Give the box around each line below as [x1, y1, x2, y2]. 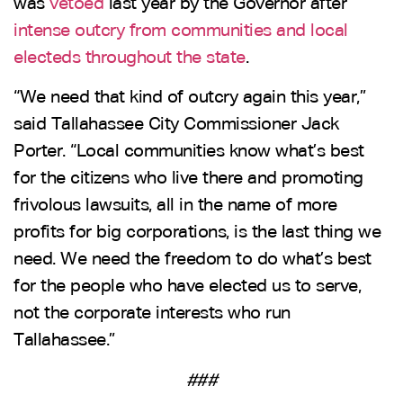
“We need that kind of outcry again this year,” [13, 88, 365, 107]
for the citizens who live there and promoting [13, 169, 363, 188]
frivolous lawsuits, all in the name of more [13, 196, 337, 215]
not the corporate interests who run [13, 304, 291, 323]
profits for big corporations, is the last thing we [13, 223, 381, 242]
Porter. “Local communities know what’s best [13, 142, 364, 161]
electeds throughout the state [13, 48, 246, 67]
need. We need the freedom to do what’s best [13, 250, 372, 269]
